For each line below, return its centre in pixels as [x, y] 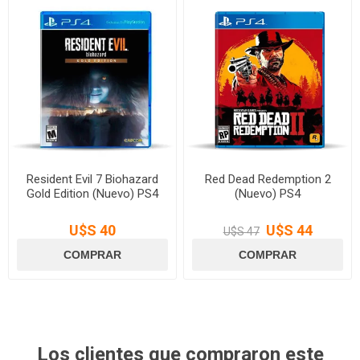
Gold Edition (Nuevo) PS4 [92, 194]
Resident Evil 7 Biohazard [92, 180]
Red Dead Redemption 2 [268, 180]
